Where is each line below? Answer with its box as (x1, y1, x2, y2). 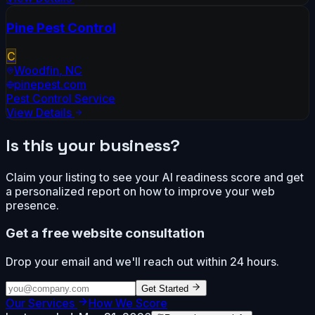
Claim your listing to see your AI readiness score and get (6, 169, 304, 184)
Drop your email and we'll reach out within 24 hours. (6, 255, 279, 269)
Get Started (141, 283, 188, 294)
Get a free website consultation (6, 225, 205, 242)
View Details (6, 105, 72, 120)
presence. (6, 198, 59, 212)
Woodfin (14, 63, 59, 77)
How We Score (89, 296, 167, 310)
